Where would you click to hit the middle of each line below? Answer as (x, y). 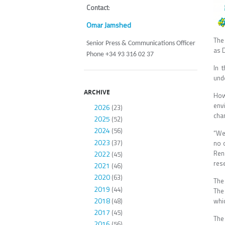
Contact (97, 7)
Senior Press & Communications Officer (141, 43)
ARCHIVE (97, 92)
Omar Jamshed (109, 25)
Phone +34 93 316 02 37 (120, 54)
